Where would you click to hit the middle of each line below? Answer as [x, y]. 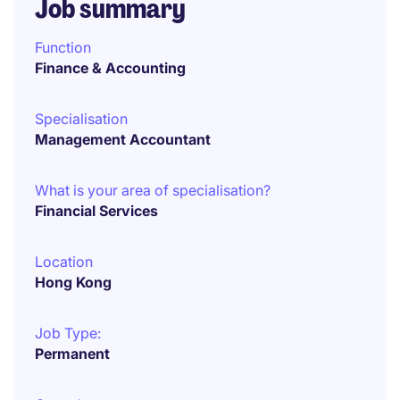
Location [64, 262]
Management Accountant [123, 139]
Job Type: [68, 333]
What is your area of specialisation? [153, 190]
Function [63, 47]
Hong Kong [73, 282]
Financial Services [96, 211]
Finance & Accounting [110, 68]
